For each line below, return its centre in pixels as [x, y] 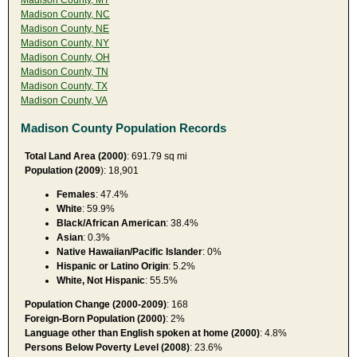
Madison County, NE [65, 28]
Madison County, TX [64, 86]
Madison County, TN [65, 71]
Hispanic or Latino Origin [112, 266]
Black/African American [111, 223]
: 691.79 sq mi [157, 156]
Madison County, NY [65, 43]
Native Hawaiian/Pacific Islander [129, 251]
